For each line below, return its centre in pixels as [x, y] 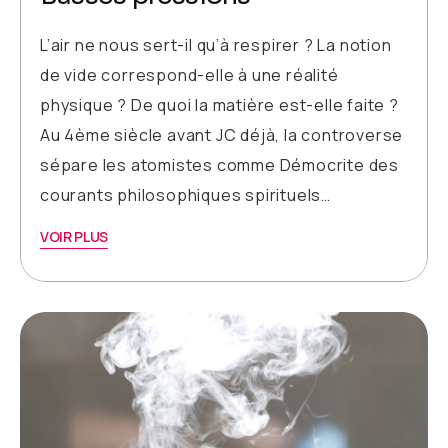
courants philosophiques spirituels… [185, 195]
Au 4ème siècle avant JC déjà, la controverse [222, 135]
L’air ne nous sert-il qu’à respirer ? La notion [216, 45]
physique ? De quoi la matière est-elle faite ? [219, 105]
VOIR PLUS [74, 237]
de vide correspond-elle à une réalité [189, 75]
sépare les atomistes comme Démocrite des [219, 165]
